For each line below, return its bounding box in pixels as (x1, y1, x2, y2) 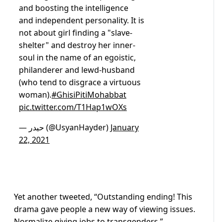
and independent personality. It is (19, 15, 144, 26)
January (111, 122, 139, 133)
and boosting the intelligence (19, 2, 128, 14)
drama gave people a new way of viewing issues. (14, 204, 195, 215)
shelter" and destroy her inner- (19, 40, 135, 51)
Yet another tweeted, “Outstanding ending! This (14, 191, 192, 203)
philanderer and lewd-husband (19, 64, 135, 76)
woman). (19, 89, 52, 101)
